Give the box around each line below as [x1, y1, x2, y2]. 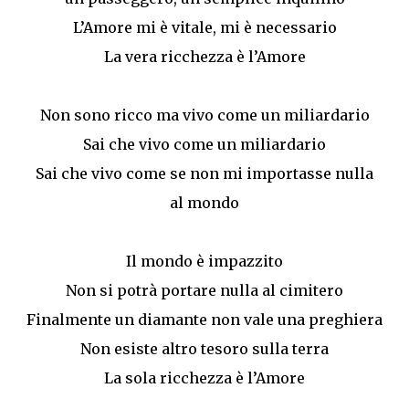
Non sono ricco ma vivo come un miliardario [39, 106, 370, 125]
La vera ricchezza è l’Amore [103, 47, 306, 67]
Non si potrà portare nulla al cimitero [66, 281, 343, 300]
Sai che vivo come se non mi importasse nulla [36, 164, 373, 184]
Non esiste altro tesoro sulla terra [80, 340, 329, 359]
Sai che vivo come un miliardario [83, 135, 326, 154]
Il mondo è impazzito [126, 252, 283, 271]
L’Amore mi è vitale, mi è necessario [72, 18, 337, 37]
